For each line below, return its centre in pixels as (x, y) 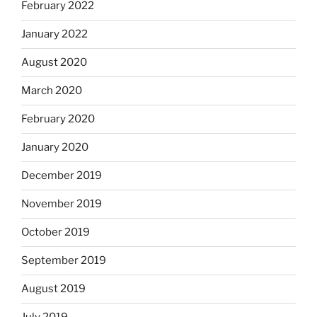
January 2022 (54, 34)
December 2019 (62, 176)
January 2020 (55, 148)
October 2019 (56, 232)
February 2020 (58, 119)
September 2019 (64, 261)
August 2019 (53, 289)
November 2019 (62, 204)
